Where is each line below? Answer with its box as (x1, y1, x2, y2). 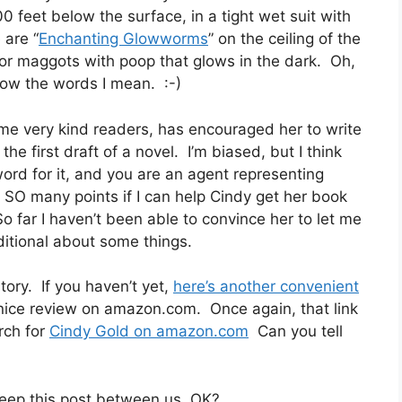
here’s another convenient (173, 277, 359, 296)
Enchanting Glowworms (39, 30, 208, 48)
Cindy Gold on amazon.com (49, 322, 249, 341)
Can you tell (249, 322, 343, 341)
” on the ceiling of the (208, 30, 361, 48)
